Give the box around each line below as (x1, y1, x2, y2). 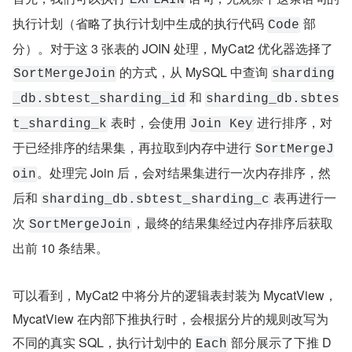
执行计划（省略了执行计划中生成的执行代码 (13, 14, 267, 33)
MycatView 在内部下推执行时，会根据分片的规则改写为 (13, 310, 328, 328)
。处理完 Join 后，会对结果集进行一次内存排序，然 (37, 163, 331, 182)
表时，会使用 (108, 113, 189, 132)
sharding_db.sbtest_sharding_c (42, 192, 269, 207)
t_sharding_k (13, 117, 107, 132)
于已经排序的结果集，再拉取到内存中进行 (13, 138, 255, 157)
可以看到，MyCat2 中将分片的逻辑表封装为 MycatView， (13, 286, 337, 305)
